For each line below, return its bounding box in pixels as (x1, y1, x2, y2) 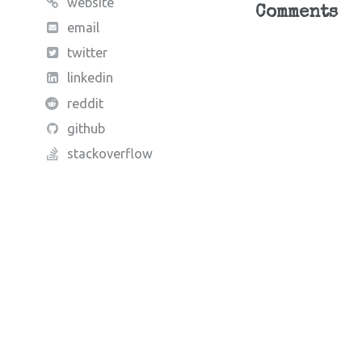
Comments (255, 4, 338, 23)
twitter (67, 45, 108, 61)
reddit (67, 95, 104, 111)
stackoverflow (67, 146, 154, 162)
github (67, 121, 106, 137)
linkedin (67, 70, 114, 86)
